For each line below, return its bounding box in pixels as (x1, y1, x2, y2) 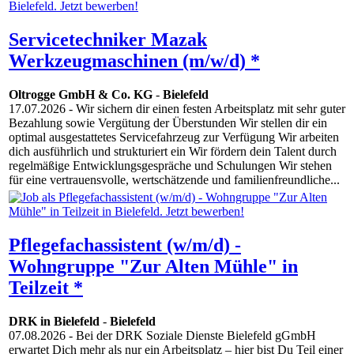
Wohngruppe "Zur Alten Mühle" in (9, 256, 298, 277)
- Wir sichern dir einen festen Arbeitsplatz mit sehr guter (66, 102, 345, 116)
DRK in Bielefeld (9, 314, 100, 329)
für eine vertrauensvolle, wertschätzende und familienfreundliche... (9, 173, 340, 187)
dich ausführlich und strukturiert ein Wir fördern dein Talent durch (9, 145, 337, 159)
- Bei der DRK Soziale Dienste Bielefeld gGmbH (66, 329, 316, 343)
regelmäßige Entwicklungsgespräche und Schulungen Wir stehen (9, 159, 332, 173)
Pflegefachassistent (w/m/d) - (9, 235, 241, 256)
